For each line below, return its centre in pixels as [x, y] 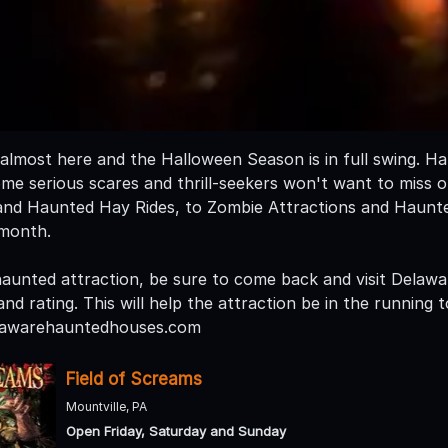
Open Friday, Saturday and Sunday [176, 430]
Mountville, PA [106, 406]
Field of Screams [134, 378]
